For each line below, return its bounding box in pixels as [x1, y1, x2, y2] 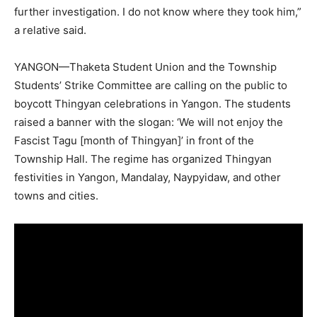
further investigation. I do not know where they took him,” [14, 4, 301, 18]
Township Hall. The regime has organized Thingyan [14, 151, 272, 166]
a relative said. [14, 23, 86, 37]
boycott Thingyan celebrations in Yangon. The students [14, 96, 291, 110]
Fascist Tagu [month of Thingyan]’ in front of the [14, 133, 254, 147]
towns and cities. [14, 188, 98, 202]
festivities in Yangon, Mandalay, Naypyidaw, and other [14, 170, 281, 184]
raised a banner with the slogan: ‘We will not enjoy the [14, 115, 283, 129]
